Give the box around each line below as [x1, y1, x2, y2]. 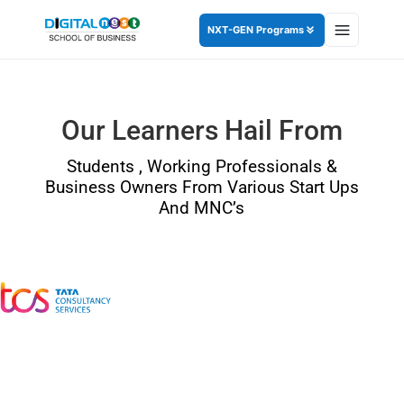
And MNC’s [159, 197, 245, 218]
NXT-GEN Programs [207, 23, 305, 36]
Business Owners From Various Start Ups [44, 177, 359, 197]
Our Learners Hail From [60, 115, 343, 146]
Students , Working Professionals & [66, 156, 337, 177]
